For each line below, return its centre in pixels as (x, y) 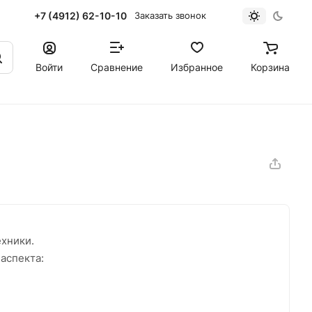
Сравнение (117, 67)
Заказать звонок (171, 15)
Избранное (197, 67)
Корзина (270, 67)
